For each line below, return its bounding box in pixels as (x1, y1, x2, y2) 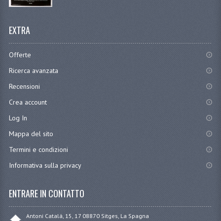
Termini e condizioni (8, 145, 68, 154)
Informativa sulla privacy (8, 160, 81, 170)
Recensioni (8, 81, 40, 91)
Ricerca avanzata (8, 66, 58, 75)
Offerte (8, 50, 31, 59)
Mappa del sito (8, 129, 53, 138)
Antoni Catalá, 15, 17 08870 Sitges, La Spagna (26, 212, 149, 220)
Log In (8, 113, 27, 122)
